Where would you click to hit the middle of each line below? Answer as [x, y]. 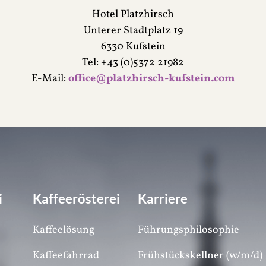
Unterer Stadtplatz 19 [133, 31]
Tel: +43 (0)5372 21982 [133, 63]
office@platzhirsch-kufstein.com [151, 79]
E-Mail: [50, 79]
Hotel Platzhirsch [133, 15]
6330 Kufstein [133, 47]
